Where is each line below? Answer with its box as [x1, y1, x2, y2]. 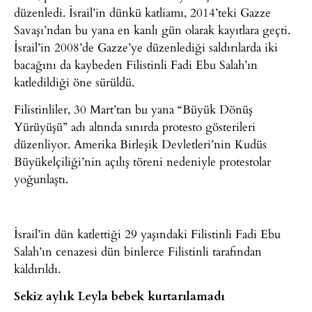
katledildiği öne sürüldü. [14, 72, 134, 91]
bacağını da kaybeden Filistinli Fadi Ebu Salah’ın [14, 55, 258, 73]
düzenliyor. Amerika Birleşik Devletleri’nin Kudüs [14, 135, 267, 153]
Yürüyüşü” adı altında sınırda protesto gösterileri [14, 118, 256, 136]
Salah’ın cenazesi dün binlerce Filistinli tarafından [14, 242, 262, 260]
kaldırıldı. [14, 259, 61, 277]
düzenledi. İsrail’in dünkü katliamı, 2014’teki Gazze [14, 3, 271, 21]
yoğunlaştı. [14, 170, 68, 188]
